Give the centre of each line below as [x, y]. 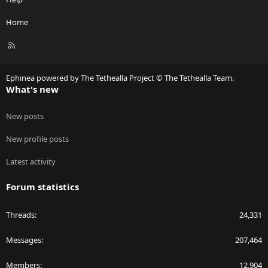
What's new [32, 89]
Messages [24, 240]
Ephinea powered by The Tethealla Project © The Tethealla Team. [120, 78]
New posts [25, 116]
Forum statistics [42, 187]
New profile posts [37, 139]
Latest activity [31, 162]
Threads [20, 215]
